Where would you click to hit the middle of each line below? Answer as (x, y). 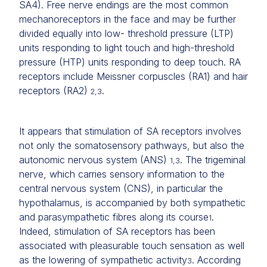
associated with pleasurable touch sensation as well (132, 246)
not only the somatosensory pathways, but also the (132, 145)
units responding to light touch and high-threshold (127, 48)
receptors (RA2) (55, 91)
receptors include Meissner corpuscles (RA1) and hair (133, 76)
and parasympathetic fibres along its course (114, 217)
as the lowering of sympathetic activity (103, 260)
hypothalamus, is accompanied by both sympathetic (132, 203)
